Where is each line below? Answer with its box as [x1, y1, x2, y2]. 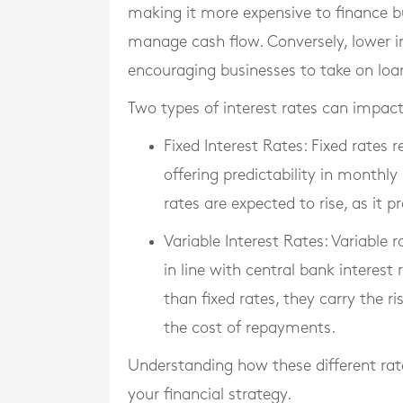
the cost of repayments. [164, 320, 336, 336]
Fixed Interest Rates [164, 139, 303, 154]
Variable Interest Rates [164, 234, 324, 249]
